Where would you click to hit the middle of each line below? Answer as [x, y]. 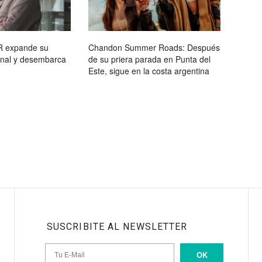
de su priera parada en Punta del [149, 59]
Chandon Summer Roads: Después [154, 47]
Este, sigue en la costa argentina [149, 70]
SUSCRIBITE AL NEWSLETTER [117, 226]
